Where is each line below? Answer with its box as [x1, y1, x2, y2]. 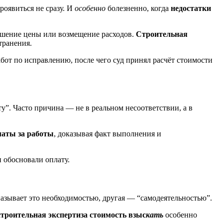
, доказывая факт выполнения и [54, 129, 161, 138]
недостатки [171, 4, 211, 13]
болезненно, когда [106, 4, 171, 13]
